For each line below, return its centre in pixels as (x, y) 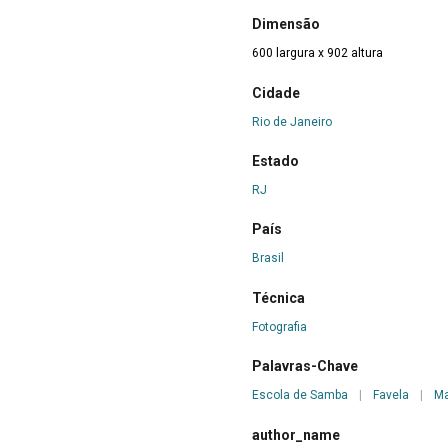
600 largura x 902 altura (317, 53)
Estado (275, 161)
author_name (296, 434)
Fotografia (279, 326)
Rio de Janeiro (292, 121)
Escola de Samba (300, 395)
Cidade (276, 92)
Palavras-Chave (305, 366)
